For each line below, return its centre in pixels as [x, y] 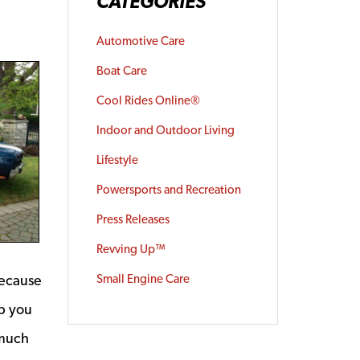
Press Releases [133, 219]
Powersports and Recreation [168, 190]
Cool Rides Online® [148, 100]
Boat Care [121, 71]
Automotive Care [140, 41]
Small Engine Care [143, 279]
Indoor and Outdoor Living [165, 130]
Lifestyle [117, 160]
